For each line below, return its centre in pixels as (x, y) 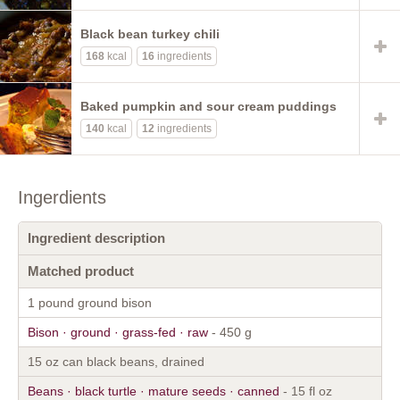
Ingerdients (62, 197)
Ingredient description (96, 237)
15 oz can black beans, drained (116, 361)
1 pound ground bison (90, 302)
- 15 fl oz (306, 391)
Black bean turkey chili (150, 33)
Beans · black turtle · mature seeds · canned (154, 391)
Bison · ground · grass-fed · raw (118, 332)
